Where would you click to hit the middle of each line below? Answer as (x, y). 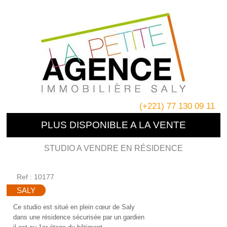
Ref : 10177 (36, 177)
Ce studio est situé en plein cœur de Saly (74, 207)
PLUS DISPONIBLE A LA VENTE (113, 125)
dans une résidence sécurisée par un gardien (79, 217)
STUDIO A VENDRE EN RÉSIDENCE (113, 148)
